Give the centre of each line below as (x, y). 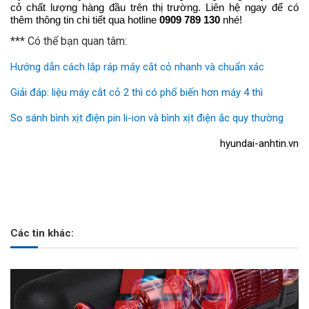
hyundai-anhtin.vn (259, 143)
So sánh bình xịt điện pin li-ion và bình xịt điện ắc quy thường (147, 118)
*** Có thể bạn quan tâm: (69, 41)
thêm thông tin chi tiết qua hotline (85, 19)
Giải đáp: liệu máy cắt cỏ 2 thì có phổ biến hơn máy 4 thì (137, 92)
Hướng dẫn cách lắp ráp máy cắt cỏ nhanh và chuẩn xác (137, 67)
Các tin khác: (42, 233)
